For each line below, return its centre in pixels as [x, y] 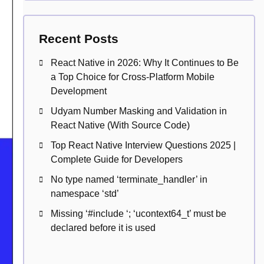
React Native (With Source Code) [120, 125]
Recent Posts [78, 39]
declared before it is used [103, 228]
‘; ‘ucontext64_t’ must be [176, 214]
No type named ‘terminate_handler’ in [129, 179]
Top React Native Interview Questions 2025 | [143, 145]
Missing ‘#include [88, 214]
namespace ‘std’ [85, 194]
